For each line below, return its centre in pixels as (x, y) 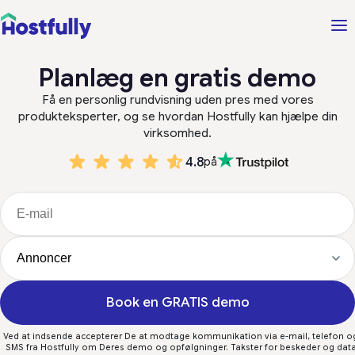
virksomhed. (177, 133)
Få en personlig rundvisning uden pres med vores (177, 100)
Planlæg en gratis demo (177, 78)
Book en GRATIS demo (177, 302)
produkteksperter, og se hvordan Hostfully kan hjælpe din (177, 116)
